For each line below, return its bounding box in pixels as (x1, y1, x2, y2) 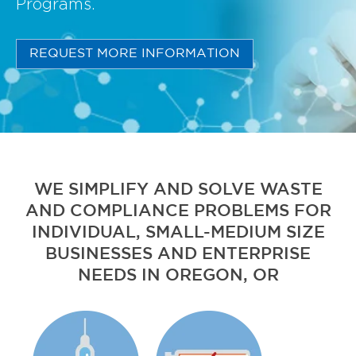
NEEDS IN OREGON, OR (77, 269, 279, 283)
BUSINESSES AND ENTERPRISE (45, 247, 311, 261)
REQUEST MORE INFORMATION (29, 48, 240, 60)
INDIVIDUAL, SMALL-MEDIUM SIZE (31, 226, 325, 240)
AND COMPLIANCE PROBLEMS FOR (25, 204, 331, 219)
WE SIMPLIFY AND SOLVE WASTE (33, 183, 323, 197)
